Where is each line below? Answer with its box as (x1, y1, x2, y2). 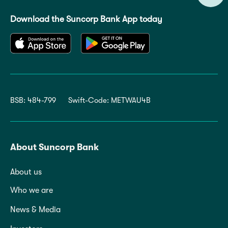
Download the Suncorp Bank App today (10, 14, 162, 24)
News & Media (10, 205, 61, 214)
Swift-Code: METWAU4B (68, 95, 151, 105)
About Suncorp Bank (10, 141, 99, 152)
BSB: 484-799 (10, 95, 56, 105)
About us (10, 167, 42, 177)
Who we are (10, 185, 53, 195)
